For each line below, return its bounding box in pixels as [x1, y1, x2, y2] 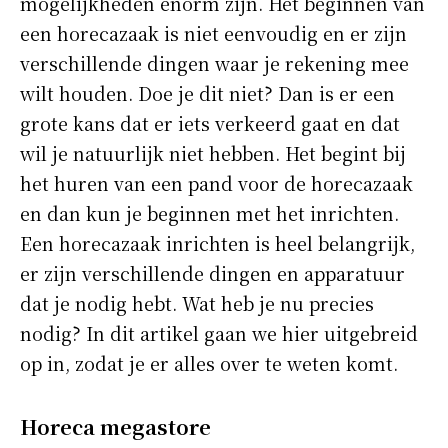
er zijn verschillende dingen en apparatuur [20, 259, 405, 286]
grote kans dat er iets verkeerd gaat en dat [20, 109, 400, 136]
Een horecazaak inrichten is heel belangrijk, [20, 229, 415, 256]
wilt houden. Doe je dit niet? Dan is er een [20, 79, 395, 106]
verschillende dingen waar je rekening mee [20, 49, 409, 76]
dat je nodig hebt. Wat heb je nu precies [20, 289, 374, 316]
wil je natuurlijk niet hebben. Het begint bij [20, 139, 406, 166]
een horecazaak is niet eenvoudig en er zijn [20, 19, 407, 46]
